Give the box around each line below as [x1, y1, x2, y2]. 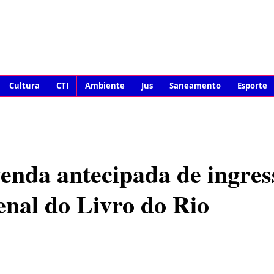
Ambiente [85, 80, 125, 91]
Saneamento [169, 80, 221, 91]
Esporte [237, 80, 267, 91]
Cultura [9, 80, 40, 91]
